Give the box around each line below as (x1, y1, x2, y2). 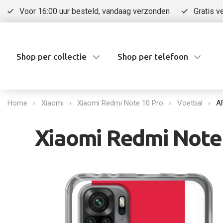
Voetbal (177, 99, 203, 108)
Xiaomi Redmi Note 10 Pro (77, 99, 163, 108)
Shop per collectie (16, 51, 87, 61)
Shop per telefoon (117, 51, 188, 61)
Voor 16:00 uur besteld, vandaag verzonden (19, 6, 170, 16)
